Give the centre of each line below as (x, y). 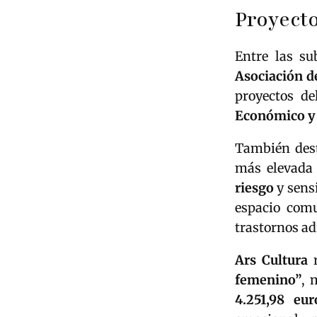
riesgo (254, 188)
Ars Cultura (272, 260)
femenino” (268, 279)
